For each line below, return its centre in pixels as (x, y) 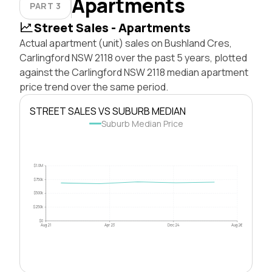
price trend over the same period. (94, 87)
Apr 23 (110, 225)
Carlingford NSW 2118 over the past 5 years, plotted (133, 57)
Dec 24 (173, 225)
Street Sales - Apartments (112, 27)
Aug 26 (237, 225)
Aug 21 (46, 225)
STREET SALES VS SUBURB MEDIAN (108, 111)
